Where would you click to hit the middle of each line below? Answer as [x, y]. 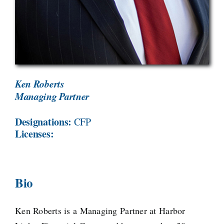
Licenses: [34, 133]
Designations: [44, 121]
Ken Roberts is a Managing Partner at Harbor [100, 211]
